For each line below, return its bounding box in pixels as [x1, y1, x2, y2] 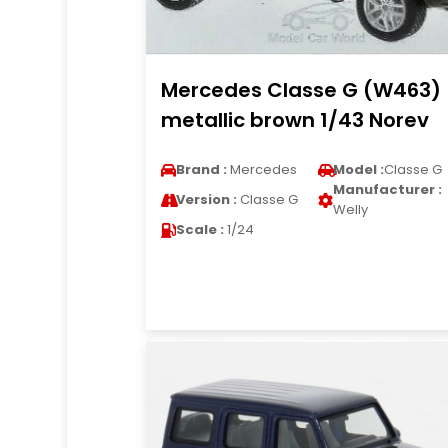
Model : [332, 160, 384, 179]
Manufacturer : [332, 180, 442, 199]
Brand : [175, 160, 227, 179]
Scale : [175, 220, 224, 239]
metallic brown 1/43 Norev [160, 106, 429, 134]
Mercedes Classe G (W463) [160, 76, 441, 104]
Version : [175, 190, 237, 209]
